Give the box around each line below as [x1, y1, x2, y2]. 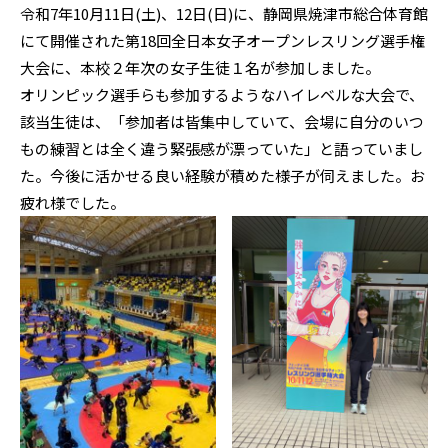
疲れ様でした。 [19, 192, 125, 213]
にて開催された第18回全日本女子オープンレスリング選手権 [19, 30, 425, 51]
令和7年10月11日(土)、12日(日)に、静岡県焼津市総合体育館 [19, 3, 428, 24]
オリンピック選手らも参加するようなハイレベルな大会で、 [19, 84, 424, 105]
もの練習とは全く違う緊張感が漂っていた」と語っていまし [19, 138, 423, 159]
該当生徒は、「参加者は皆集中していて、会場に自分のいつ [19, 111, 424, 132]
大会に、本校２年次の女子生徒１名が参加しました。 [19, 57, 380, 78]
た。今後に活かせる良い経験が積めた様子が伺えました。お [19, 165, 425, 186]
